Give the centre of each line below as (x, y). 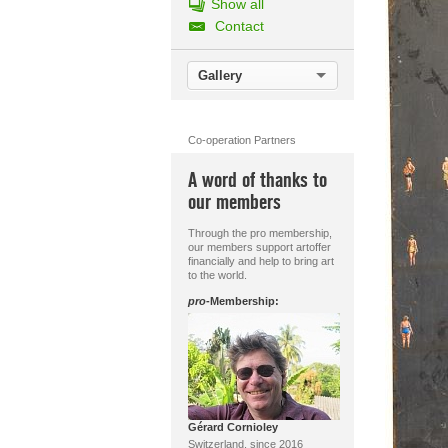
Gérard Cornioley (232, 427)
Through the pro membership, (259, 233)
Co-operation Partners (241, 140)
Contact (239, 26)
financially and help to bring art (260, 261)
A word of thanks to (257, 180)
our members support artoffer (259, 247)
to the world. (217, 275)
